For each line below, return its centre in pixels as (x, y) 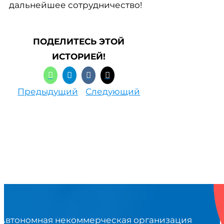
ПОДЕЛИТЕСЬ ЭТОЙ (79, 41)
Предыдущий (48, 91)
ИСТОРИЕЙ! (79, 56)
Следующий (113, 91)
